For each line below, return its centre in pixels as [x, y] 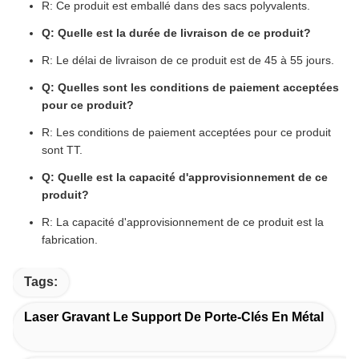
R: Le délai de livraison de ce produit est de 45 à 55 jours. [188, 61]
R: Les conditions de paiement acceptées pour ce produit [186, 133]
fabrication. [70, 240]
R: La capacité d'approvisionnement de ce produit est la [183, 222]
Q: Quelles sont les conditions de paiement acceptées [190, 88]
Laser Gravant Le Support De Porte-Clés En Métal [174, 317]
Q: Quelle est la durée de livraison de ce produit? [176, 33]
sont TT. [62, 150]
